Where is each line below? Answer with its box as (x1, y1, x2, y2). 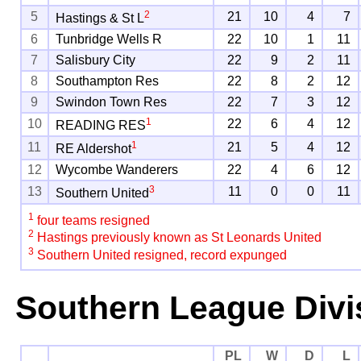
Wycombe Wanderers (56, 163, 179, 177)
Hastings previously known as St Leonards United (34, 230, 322, 245)
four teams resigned (34, 214, 151, 228)
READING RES (56, 118, 147, 133)
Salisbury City (56, 53, 136, 68)
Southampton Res (56, 74, 160, 89)
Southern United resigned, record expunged (34, 248, 288, 263)
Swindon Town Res (56, 95, 168, 110)
